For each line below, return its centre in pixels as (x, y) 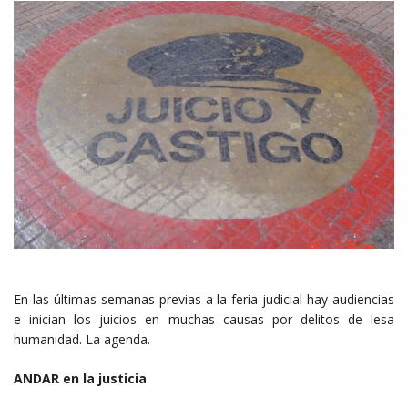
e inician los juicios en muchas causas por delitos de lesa (204, 319)
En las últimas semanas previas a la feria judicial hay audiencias (204, 299)
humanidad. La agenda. (82, 339)
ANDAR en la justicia (80, 378)
